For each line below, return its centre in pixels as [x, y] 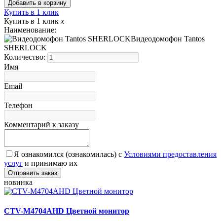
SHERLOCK [25, 48]
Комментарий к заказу [41, 125]
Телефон [18, 106]
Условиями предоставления [170, 154]
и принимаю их [50, 163]
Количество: [26, 57]
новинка [18, 183]
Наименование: [30, 30]
